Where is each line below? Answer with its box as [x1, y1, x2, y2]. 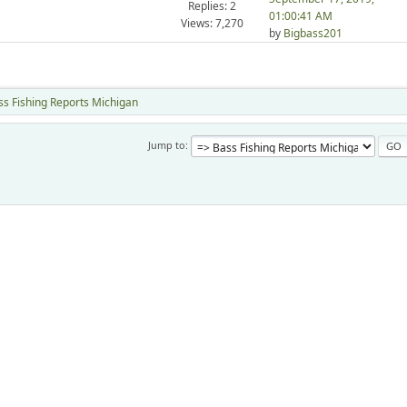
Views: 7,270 [181, 15, 244, 32]
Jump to [148, 138, 185, 153]
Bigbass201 [283, 25, 342, 42]
